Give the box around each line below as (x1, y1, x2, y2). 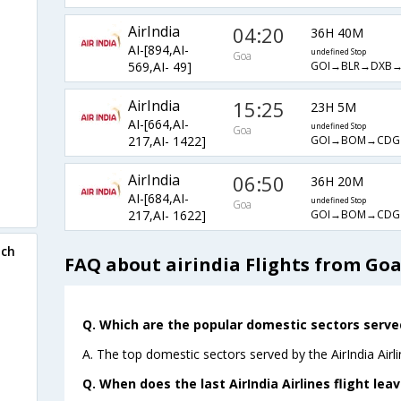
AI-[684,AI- (127, 190, 189, 208)
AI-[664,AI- (127, 115, 189, 133)
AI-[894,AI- (127, 41, 189, 59)
